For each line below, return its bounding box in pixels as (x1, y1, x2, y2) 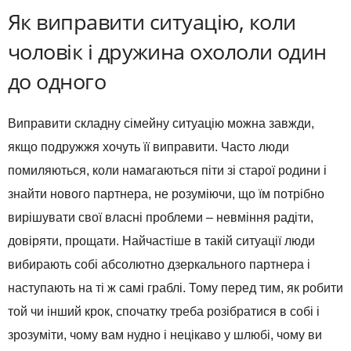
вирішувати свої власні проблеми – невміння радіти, (8, 211, 313, 225)
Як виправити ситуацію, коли (8, 7, 296, 37)
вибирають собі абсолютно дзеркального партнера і (8, 258, 310, 272)
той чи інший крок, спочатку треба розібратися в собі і (8, 305, 320, 319)
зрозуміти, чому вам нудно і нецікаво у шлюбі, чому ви (8, 328, 322, 342)
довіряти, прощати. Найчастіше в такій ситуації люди (8, 234, 315, 248)
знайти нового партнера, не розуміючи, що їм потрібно (8, 187, 324, 201)
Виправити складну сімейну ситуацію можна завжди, (8, 117, 314, 131)
